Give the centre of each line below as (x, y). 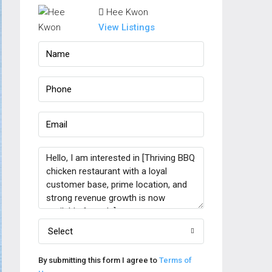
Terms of (175, 260)
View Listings (127, 27)
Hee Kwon (127, 12)
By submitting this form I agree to (99, 260)
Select (60, 231)
